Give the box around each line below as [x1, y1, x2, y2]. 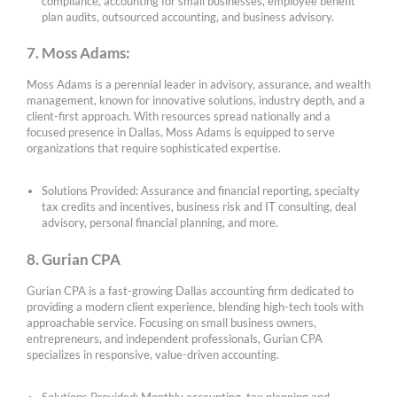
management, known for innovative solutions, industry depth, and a [27, 93, 365, 108]
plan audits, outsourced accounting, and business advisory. [42, 9, 335, 24]
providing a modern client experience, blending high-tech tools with [27, 300, 363, 315]
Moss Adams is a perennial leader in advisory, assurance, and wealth [27, 77, 370, 92]
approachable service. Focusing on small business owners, [27, 315, 316, 331]
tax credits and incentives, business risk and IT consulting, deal [42, 199, 357, 214]
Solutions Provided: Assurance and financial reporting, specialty [42, 183, 361, 198]
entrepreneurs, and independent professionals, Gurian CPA [27, 331, 323, 346]
